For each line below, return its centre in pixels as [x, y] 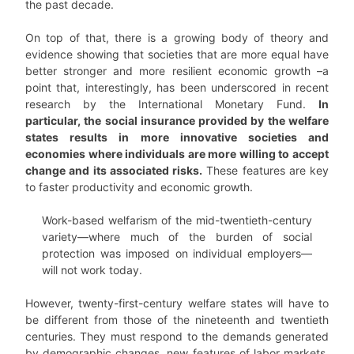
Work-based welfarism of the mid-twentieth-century [177, 220]
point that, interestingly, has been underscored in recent [177, 87]
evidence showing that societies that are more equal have [177, 54]
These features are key [265, 170]
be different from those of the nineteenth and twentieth [177, 319]
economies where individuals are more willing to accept [177, 153]
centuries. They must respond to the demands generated [177, 336]
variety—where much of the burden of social [177, 236]
